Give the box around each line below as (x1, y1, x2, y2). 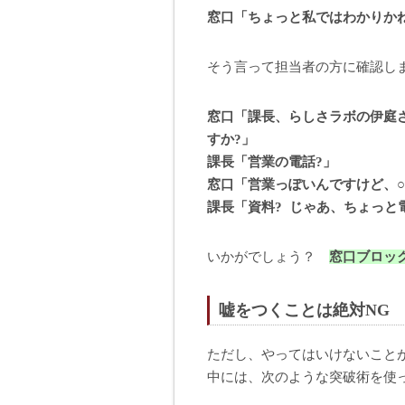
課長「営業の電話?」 (207, 154, 336, 169)
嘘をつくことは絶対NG (219, 300, 390, 319)
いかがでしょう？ (207, 249, 329, 264)
